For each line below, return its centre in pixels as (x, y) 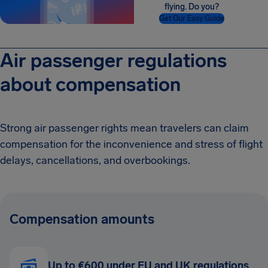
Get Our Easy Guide (191, 19)
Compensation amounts (82, 219)
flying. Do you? (191, 7)
